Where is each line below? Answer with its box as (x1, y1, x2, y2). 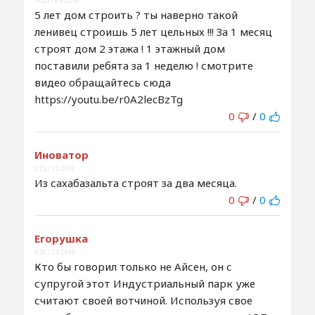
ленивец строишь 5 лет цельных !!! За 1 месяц (34, 24, 272, 39)
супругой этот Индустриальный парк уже (34, 276, 255, 290)
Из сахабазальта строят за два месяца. (34, 175, 237, 190)
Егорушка (34, 231, 88, 245)
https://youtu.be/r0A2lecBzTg (34, 91, 183, 106)
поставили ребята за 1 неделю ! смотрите (34, 58, 253, 72)
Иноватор (34, 147, 89, 162)
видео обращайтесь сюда (34, 75, 171, 89)
